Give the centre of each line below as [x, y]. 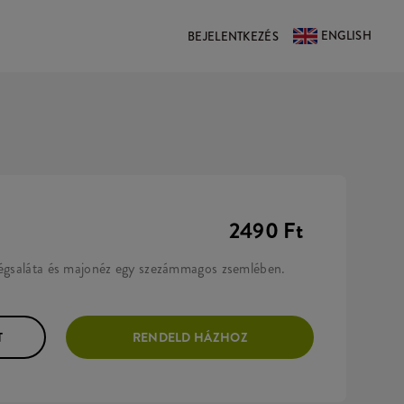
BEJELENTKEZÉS [233, 36]
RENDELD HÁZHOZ [190, 337]
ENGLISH [346, 36]
